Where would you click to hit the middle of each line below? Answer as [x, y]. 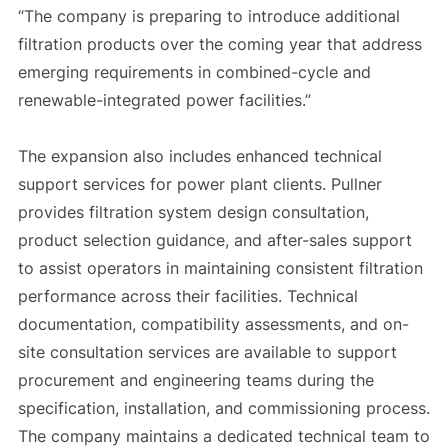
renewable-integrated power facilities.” [164, 100]
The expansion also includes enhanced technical [199, 156]
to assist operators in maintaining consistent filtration [220, 268]
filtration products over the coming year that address [219, 44]
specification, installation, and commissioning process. [223, 408]
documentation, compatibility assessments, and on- [213, 324]
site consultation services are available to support [207, 352]
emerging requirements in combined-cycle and [194, 72]
